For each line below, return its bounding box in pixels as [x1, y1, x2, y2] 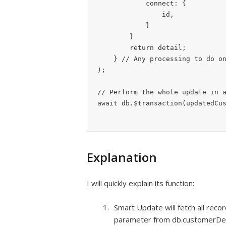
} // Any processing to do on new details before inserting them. [97, 55, 114, 63]
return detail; [97, 44, 130, 51]
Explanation [87, 149, 157, 165]
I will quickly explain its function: [87, 178, 194, 188]
